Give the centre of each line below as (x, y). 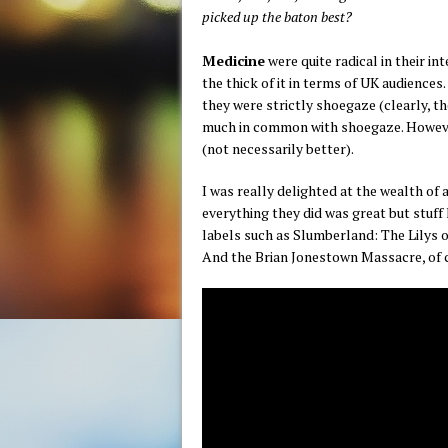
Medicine (233, 60)
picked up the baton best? (277, 16)
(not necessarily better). (278, 148)
